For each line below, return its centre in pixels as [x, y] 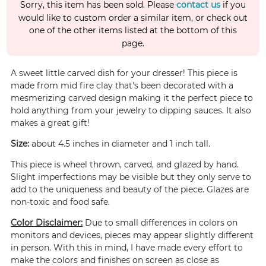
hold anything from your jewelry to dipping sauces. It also [131, 111]
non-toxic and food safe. [61, 202]
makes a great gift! [50, 123]
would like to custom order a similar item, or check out [133, 18]
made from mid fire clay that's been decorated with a [122, 86]
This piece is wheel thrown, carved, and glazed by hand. [125, 165]
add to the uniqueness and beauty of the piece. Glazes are [130, 190]
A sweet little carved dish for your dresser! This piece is [124, 73]
